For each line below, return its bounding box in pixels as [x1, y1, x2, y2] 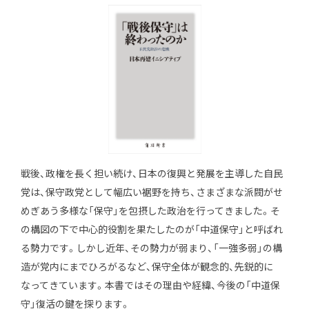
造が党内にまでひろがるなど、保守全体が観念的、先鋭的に [21, 259, 273, 274]
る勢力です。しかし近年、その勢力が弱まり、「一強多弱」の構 [21, 241, 282, 255]
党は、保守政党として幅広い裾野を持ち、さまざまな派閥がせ [21, 185, 283, 199]
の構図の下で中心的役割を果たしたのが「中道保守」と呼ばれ [21, 222, 283, 237]
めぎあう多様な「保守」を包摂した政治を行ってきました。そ [21, 203, 280, 218]
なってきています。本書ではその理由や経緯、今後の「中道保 [21, 278, 280, 292]
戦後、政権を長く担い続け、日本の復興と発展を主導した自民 [21, 166, 283, 181]
